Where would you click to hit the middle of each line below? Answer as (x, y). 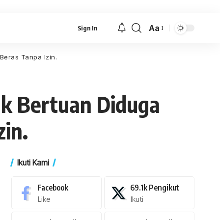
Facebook (53, 188)
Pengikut (164, 188)
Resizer (162, 47)
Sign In (88, 28)
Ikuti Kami (33, 163)
